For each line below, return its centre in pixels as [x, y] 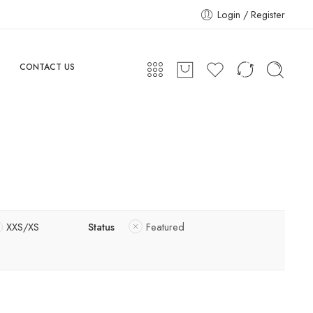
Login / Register [251, 14]
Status [101, 227]
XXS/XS [23, 227]
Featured [165, 227]
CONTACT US [47, 67]
